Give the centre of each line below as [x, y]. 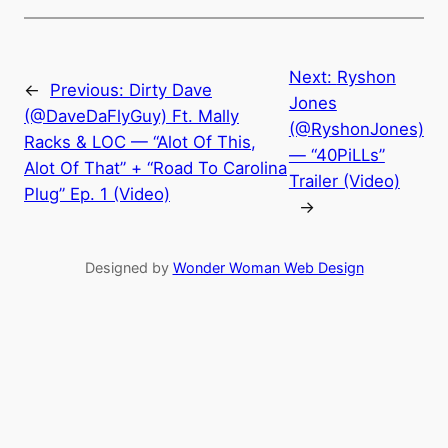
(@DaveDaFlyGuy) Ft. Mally [131, 115]
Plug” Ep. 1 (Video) [97, 193]
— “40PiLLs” [336, 154]
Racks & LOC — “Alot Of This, [140, 141]
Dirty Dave [170, 89]
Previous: [89, 89]
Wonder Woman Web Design [268, 267]
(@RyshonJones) [356, 128]
